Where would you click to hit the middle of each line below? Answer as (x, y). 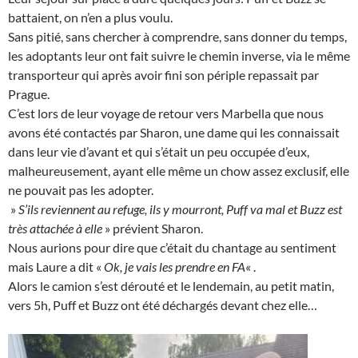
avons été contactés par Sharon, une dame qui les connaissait (174, 132)
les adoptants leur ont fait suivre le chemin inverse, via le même (179, 55)
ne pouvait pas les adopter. (81, 189)
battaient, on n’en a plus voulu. (90, 17)
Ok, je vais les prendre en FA (175, 266)
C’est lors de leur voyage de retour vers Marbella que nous (166, 113)
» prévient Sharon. (153, 228)
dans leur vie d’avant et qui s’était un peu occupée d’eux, (159, 151)
